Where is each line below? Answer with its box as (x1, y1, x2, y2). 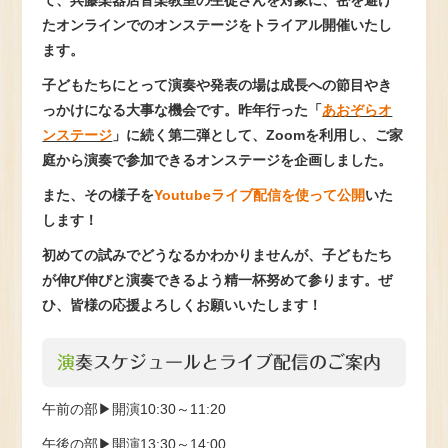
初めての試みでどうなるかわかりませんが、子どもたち (42, 247, 393, 263)
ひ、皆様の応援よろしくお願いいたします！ (42, 297, 323, 313)
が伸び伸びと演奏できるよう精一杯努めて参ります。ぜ (42, 272, 393, 288)
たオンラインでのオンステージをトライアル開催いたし (42, 17, 393, 33)
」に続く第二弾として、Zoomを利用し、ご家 (112, 127, 404, 143)
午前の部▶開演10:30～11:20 (42, 401, 227, 417)
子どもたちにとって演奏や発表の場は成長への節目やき (42, 77, 393, 93)
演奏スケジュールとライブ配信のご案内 (75, 353, 382, 371)
